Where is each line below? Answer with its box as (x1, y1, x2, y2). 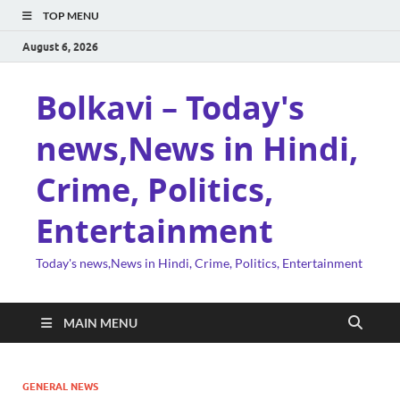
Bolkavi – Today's (36, 86, 304, 129)
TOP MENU (43, 9, 99, 22)
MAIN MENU (63, 315, 137, 330)
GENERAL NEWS (22, 380, 98, 393)
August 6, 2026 (22, 39, 98, 54)
